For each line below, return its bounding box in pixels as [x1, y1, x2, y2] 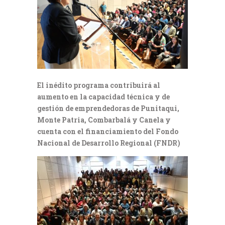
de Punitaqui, [131, 103, 179, 113]
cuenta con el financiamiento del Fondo [37, 126, 178, 136]
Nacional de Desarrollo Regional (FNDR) [37, 138, 180, 148]
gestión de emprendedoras [37, 103, 131, 113]
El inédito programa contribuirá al [37, 80, 160, 90]
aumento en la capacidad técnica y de [37, 91, 170, 101]
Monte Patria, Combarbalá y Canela [37, 115, 165, 125]
